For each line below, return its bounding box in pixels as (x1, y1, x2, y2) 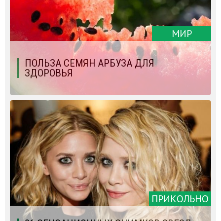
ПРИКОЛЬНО (151, 192, 209, 206)
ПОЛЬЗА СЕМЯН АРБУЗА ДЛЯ (25, 57, 154, 70)
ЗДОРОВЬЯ (25, 67, 73, 79)
